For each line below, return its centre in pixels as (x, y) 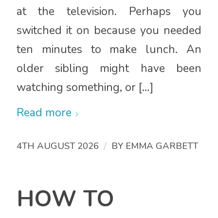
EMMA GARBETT (162, 146)
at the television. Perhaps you (109, 12)
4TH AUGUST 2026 (57, 146)
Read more (44, 112)
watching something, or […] (85, 88)
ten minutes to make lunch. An (109, 50)
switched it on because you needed (109, 31)
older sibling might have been (109, 69)
